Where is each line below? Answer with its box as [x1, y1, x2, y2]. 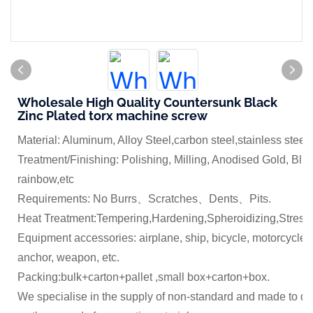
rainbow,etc [17, 173, 74, 185]
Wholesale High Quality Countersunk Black [17, 95, 277, 110]
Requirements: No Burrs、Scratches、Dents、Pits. [17, 193, 271, 205]
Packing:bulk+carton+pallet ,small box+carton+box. [17, 271, 270, 283]
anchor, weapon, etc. [17, 252, 119, 263]
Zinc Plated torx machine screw [17, 108, 208, 123]
